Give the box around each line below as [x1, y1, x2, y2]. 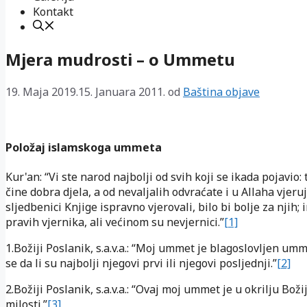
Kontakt [33, 4, 73, 19]
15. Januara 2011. [78, 84, 165, 99]
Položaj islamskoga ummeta [5, 140, 162, 156]
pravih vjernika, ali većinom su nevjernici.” [5, 214, 224, 230]
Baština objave [183, 84, 260, 99]
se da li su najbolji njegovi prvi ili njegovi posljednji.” [5, 256, 277, 271]
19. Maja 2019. [5, 84, 78, 99]
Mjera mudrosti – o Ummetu [5, 47, 235, 71]
